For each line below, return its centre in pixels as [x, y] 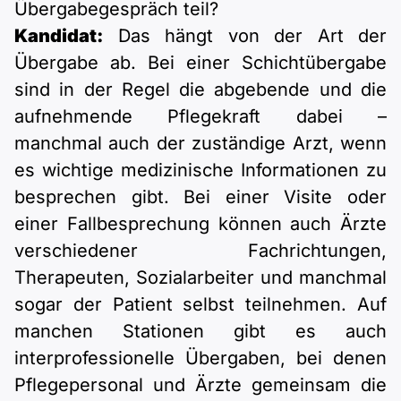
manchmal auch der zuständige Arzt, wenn [200, 144]
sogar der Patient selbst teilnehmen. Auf [200, 305]
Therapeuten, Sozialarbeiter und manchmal [200, 278]
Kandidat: [59, 36]
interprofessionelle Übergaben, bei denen [200, 358]
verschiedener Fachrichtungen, [200, 251]
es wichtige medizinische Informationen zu [200, 171]
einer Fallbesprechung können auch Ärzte [200, 224]
